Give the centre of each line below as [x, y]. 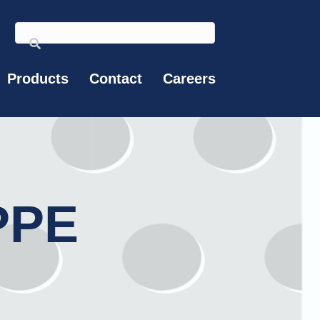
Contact [116, 79]
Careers [189, 79]
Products [38, 79]
